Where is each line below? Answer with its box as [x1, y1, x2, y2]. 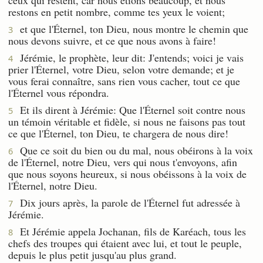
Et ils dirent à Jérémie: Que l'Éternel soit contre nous [13, 102, 245, 117]
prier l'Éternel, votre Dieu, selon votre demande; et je [8, 62, 234, 76]
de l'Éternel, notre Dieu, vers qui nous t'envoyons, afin [8, 154, 237, 169]
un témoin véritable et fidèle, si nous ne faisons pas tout [8, 114, 245, 129]
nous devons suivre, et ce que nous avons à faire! [8, 33, 216, 48]
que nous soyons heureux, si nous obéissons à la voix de [8, 166, 247, 181]
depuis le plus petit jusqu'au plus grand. [8, 247, 177, 262]
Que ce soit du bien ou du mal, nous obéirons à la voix [13, 143, 253, 157]
